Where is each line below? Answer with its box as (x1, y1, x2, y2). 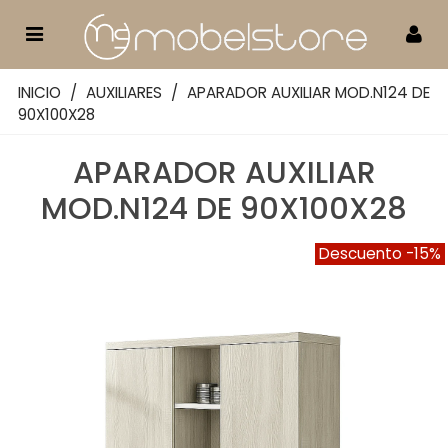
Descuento (319, 242, 406, 264)
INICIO (18, 81, 61, 103)
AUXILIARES (86, 81, 162, 103)
